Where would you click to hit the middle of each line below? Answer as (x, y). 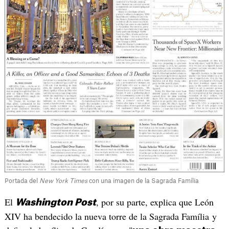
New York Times (63, 181)
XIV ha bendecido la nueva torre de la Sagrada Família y (110, 216)
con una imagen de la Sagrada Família (144, 181)
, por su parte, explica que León (155, 202)
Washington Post (55, 203)
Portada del (22, 181)
